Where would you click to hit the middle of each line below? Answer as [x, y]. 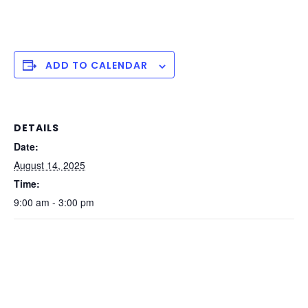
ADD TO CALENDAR [97, 66]
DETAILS [36, 128]
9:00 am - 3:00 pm [54, 202]
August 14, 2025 [49, 165]
